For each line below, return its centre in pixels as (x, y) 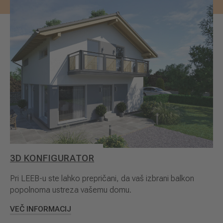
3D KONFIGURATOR (52, 158)
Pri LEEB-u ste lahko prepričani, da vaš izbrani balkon (102, 179)
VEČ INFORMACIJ (41, 209)
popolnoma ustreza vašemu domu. (71, 190)
